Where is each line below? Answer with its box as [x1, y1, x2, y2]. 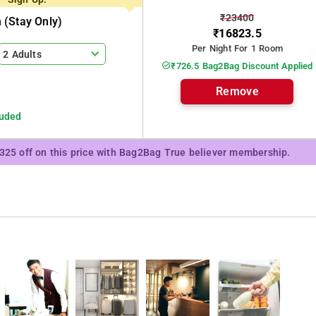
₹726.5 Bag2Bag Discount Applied [171, 61, 313, 71]
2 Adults [3, 49, 42, 61]
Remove [215, 85, 260, 98]
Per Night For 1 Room [191, 43, 283, 54]
